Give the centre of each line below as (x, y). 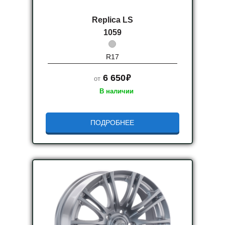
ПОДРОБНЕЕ (113, 123)
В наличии (116, 91)
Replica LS (112, 20)
